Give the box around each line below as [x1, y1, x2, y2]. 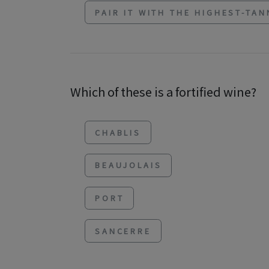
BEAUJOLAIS [95, 159, 162, 171]
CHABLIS [95, 126, 141, 138]
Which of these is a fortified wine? [70, 83, 256, 101]
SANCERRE [95, 225, 151, 237]
